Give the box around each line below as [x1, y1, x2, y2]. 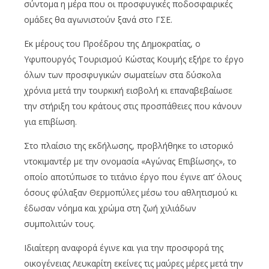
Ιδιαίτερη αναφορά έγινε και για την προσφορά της [24, 241, 223, 253]
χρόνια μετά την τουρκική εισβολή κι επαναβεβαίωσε [24, 84, 232, 96]
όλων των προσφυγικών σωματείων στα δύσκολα [24, 68, 221, 80]
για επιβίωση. [24, 115, 77, 127]
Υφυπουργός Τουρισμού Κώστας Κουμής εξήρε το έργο [24, 53, 244, 65]
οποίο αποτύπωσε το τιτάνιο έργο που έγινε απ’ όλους [24, 171, 241, 183]
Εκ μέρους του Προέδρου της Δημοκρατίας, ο [24, 37, 201, 49]
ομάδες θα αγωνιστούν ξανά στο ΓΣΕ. [24, 13, 172, 25]
